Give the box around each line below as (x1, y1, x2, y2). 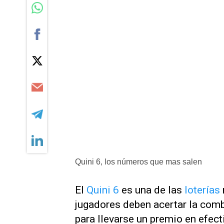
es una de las (119, 184, 184, 196)
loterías (184, 184, 220, 196)
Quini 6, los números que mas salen (75, 157, 202, 166)
